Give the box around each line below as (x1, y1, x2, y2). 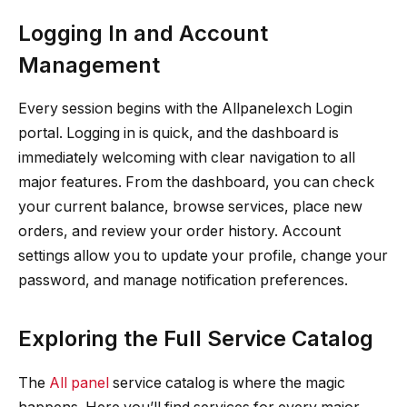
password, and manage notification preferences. (18, 272, 348, 290)
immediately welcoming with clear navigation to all (18, 149, 355, 167)
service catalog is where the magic (109, 373, 345, 392)
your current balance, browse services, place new (18, 198, 362, 216)
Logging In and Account (18, 19, 268, 46)
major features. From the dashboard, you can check (18, 174, 374, 192)
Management (18, 51, 160, 78)
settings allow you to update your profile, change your (18, 247, 388, 265)
